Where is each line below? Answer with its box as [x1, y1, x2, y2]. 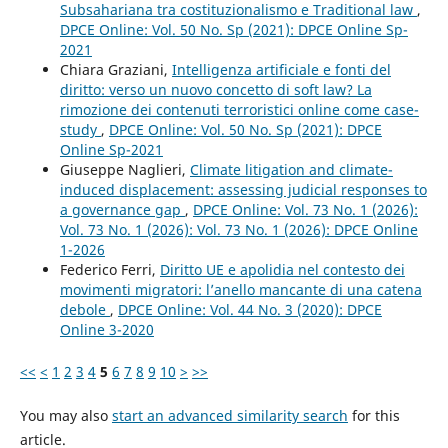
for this [347, 406, 400, 426]
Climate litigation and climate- [189, 160, 393, 180]
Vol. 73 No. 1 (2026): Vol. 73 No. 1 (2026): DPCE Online [59, 220, 418, 240]
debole [59, 300, 110, 320]
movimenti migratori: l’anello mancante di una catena [59, 280, 422, 300]
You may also [19, 406, 112, 426]
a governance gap [59, 200, 185, 220]
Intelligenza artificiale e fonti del [171, 60, 391, 80]
